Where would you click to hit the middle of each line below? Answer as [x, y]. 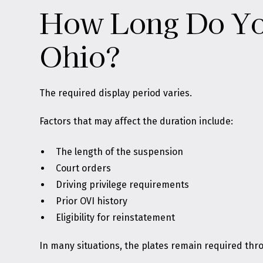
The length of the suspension [120, 152]
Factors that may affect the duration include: [136, 121]
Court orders [84, 168]
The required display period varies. [116, 93]
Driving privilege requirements [123, 185]
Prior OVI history [92, 201]
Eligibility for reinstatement [116, 218]
